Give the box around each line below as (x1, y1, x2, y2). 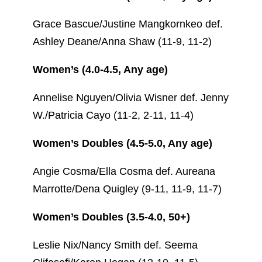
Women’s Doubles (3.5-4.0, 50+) (33, 211, 190, 223)
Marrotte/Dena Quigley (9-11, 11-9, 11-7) (33, 182, 222, 195)
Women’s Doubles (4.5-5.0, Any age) (33, 137, 212, 149)
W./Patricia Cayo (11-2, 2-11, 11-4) (33, 109, 194, 121)
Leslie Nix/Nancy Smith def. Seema (33, 239, 198, 251)
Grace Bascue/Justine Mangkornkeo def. (33, 18, 223, 30)
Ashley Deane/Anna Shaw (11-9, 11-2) (33, 35, 212, 47)
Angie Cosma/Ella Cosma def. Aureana (33, 165, 215, 177)
